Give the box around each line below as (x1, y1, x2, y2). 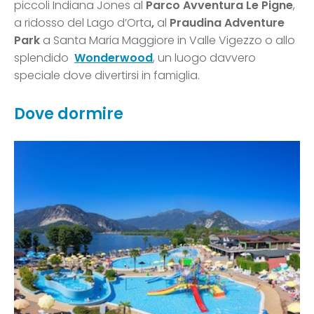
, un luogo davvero (153, 49, 256, 66)
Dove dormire (14, 102, 123, 125)
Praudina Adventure (170, 14, 285, 31)
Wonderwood (74, 49, 153, 66)
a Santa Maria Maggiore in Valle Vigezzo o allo (40, 32, 295, 48)
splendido (14, 49, 74, 66)
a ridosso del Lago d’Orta (14, 14, 151, 31)
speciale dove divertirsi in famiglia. (14, 67, 200, 83)
